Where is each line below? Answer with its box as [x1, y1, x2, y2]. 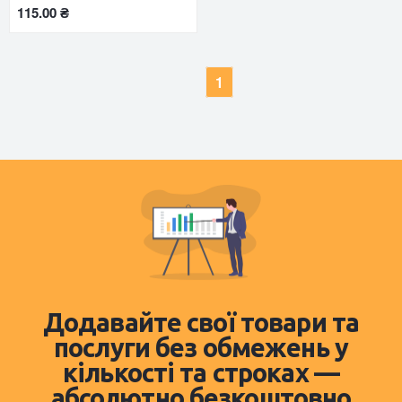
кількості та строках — [63, 358, 339, 388]
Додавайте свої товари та [42, 308, 360, 337]
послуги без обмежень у [54, 333, 348, 363]
